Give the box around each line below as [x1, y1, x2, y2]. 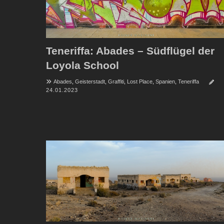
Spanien [155, 78, 175, 85]
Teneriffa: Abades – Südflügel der [46, 45, 214, 57]
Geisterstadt [75, 78, 105, 85]
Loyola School [46, 59, 119, 71]
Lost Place [127, 78, 152, 85]
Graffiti [108, 78, 124, 85]
